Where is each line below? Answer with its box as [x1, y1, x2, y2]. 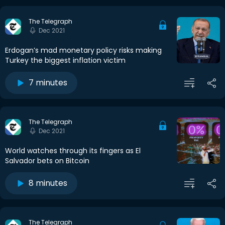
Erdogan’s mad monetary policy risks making [5, 45, 162, 56]
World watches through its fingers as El [5, 146, 141, 156]
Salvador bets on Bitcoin [5, 156, 89, 166]
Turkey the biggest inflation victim [5, 55, 126, 66]
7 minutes [29, 77, 67, 89]
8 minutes [29, 177, 67, 189]
